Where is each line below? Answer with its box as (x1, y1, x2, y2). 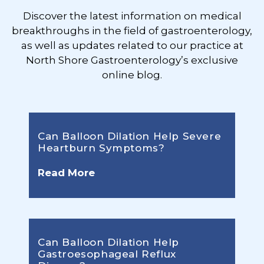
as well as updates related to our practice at (21, 39, 243, 52)
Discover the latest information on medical (22, 10, 242, 22)
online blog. (102, 69, 162, 81)
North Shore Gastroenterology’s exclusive (26, 54, 238, 67)
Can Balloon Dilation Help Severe (38, 130, 222, 143)
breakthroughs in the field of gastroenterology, (12, 25, 252, 37)
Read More (38, 167, 95, 179)
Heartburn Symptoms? (38, 142, 165, 154)
